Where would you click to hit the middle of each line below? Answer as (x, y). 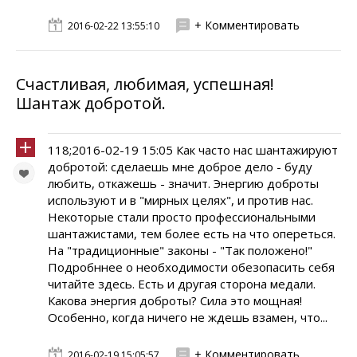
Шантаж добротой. (91, 103)
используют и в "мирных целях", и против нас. (180, 200)
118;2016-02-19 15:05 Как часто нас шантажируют (193, 150)
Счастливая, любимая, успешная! (145, 84)
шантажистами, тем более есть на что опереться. (192, 233)
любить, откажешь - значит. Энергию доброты (183, 183)
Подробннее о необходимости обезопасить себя (191, 267)
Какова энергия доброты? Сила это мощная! (175, 300)
